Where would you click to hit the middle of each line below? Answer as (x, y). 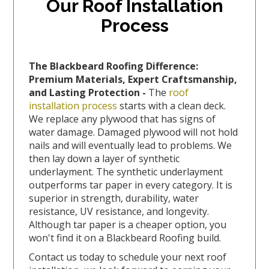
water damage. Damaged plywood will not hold (133, 132)
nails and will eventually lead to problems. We (130, 146)
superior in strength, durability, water (113, 198)
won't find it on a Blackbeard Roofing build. (126, 238)
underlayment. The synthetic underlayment (125, 172)
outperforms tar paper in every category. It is (130, 185)
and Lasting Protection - (88, 93)
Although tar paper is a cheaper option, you (127, 225)
